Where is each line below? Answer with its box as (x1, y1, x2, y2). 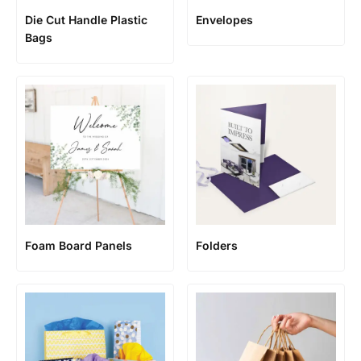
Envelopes (196, 13, 253, 27)
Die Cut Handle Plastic (25, 13, 147, 27)
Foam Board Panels (25, 239, 132, 252)
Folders (196, 239, 238, 252)
